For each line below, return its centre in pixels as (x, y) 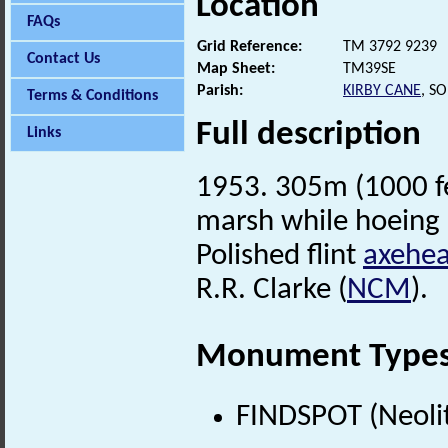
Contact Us (63, 59)
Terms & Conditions (92, 96)
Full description (308, 135)
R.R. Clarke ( (271, 290)
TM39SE (369, 68)
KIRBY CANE (382, 90)
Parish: (220, 90)
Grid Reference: (249, 46)
